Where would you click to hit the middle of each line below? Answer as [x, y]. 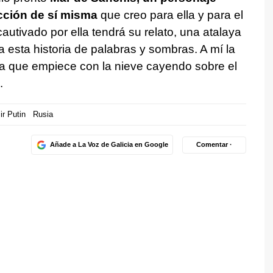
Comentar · [214, 145]
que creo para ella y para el [170, 15]
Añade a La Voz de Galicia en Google [109, 145]
